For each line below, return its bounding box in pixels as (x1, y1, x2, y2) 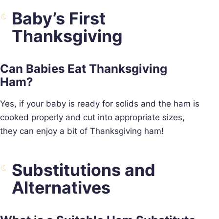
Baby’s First (12, 8, 106, 28)
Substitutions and (12, 159, 155, 180)
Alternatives (12, 177, 110, 197)
